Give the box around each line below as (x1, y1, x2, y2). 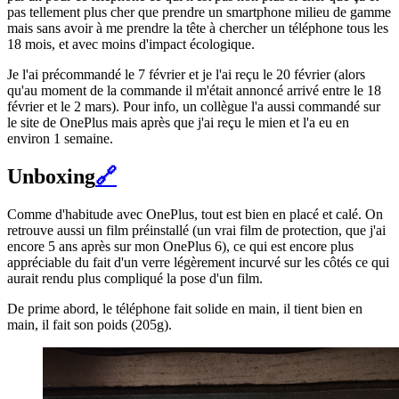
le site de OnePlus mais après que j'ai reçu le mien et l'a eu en (7, 115, 349, 131)
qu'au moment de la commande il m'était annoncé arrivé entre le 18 (7, 83, 381, 99)
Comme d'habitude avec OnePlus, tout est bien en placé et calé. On (7, 206, 383, 222)
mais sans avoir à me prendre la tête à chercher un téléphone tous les (7, 20, 388, 37)
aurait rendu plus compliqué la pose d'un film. (7, 270, 263, 286)
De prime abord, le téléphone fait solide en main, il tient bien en (7, 300, 362, 316)
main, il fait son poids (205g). (7, 316, 172, 332)
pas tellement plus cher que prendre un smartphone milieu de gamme (7, 4, 391, 20)
